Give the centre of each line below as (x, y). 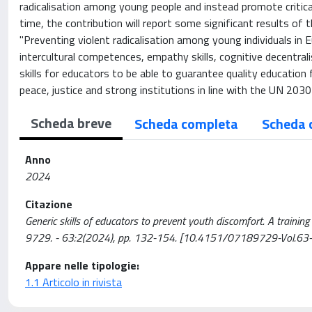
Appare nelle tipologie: (82, 265)
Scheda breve (71, 123)
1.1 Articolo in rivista (73, 282)
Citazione (49, 204)
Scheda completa (186, 124)
